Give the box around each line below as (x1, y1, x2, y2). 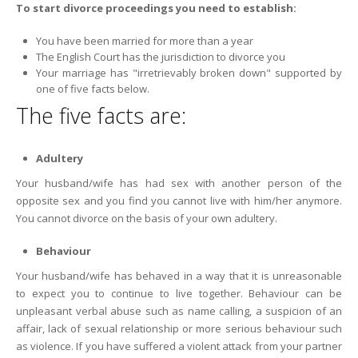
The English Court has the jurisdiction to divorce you (36, 50, 285, 64)
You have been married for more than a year (36, 34, 253, 48)
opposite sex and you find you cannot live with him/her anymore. (16, 193, 342, 208)
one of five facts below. (36, 82, 149, 96)
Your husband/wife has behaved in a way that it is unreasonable (16, 268, 342, 283)
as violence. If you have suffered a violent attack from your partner (16, 339, 342, 353)
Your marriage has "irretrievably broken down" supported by (36, 66, 342, 80)
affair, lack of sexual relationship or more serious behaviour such (16, 321, 342, 336)
